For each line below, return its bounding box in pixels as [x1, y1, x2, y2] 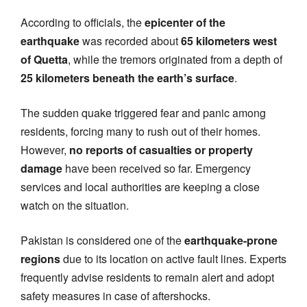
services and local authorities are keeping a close [21, 178, 260, 195]
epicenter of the [145, 14, 225, 30]
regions [21, 250, 60, 267]
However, [21, 141, 69, 158]
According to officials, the [21, 14, 145, 30]
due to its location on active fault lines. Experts [60, 250, 286, 267]
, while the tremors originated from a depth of [68, 51, 282, 67]
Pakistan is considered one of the [21, 232, 184, 248]
